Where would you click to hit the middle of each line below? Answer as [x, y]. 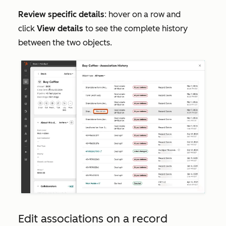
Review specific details [61, 14]
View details [60, 28]
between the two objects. [65, 42]
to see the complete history [135, 28]
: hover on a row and [143, 14]
